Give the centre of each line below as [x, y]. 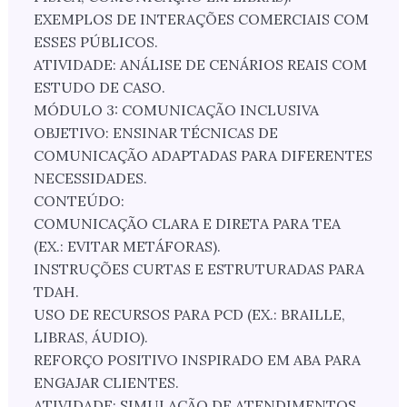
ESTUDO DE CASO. [99, 88]
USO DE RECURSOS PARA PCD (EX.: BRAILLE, [189, 315]
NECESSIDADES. [90, 179]
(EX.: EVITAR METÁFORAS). [127, 247]
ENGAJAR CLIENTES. [106, 383]
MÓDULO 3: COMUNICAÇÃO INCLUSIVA [176, 110]
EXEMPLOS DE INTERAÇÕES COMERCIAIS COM [201, 20]
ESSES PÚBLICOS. [95, 42]
